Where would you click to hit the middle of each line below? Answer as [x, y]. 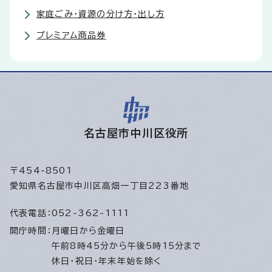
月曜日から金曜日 [91, 231]
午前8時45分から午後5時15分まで [127, 246]
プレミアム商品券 [71, 36]
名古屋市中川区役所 [136, 133]
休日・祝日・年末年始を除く [107, 261]
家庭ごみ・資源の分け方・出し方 [100, 14]
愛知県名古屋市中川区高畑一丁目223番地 [99, 186]
